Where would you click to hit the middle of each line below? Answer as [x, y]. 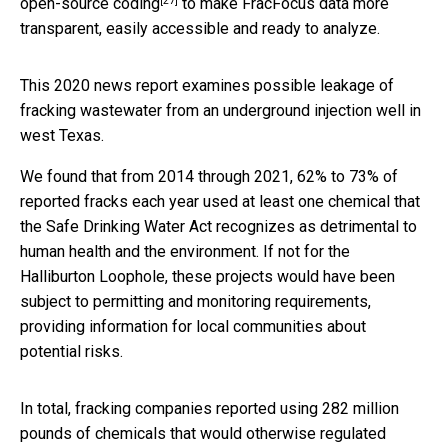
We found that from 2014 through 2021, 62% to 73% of [209, 176]
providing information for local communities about [193, 326]
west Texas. [62, 135]
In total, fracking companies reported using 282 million [209, 408]
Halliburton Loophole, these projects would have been [207, 276]
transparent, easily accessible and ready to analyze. [200, 28]
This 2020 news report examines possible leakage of [207, 85]
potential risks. [71, 351]
